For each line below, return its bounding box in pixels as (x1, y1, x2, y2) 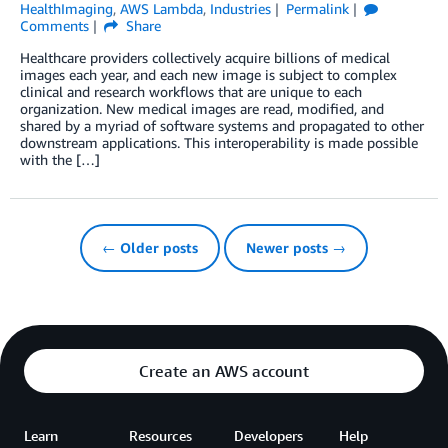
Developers (234, 427, 303, 444)
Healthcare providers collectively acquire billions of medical (20, 49, 390, 66)
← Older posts (102, 239, 198, 256)
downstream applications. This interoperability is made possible (20, 134, 418, 151)
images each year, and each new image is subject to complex (20, 66, 397, 83)
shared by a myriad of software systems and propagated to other (20, 117, 424, 134)
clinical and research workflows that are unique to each (20, 83, 362, 100)
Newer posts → (246, 239, 346, 256)
